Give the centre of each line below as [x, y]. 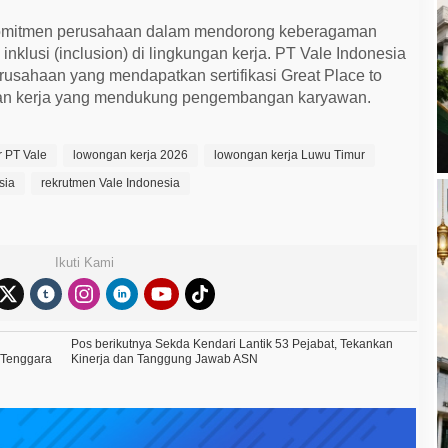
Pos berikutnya [112, 343]
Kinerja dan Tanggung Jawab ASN [165, 358]
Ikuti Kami [85, 262]
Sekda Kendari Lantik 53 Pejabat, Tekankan [273, 343]
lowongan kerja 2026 [131, 154]
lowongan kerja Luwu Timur [290, 154]
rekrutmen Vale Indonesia [111, 182]
